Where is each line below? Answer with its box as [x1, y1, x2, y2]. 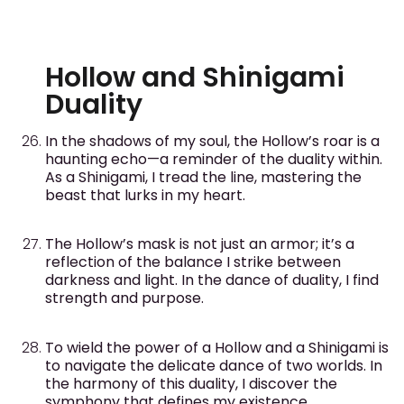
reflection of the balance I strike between [45, 252, 341, 273]
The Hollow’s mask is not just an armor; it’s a [45, 234, 354, 255]
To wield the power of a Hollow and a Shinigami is [45, 336, 389, 358]
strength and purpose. [45, 288, 204, 309]
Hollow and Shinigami [45, 59, 344, 97]
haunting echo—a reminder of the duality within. [45, 149, 382, 170]
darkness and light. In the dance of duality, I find [45, 270, 379, 291]
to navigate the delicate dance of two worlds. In [45, 354, 382, 376]
